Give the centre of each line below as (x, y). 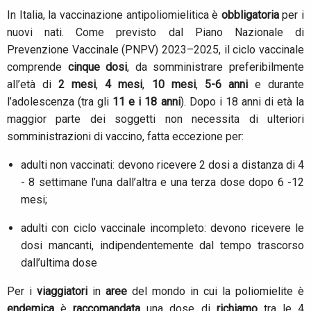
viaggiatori (65, 292)
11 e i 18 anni (146, 102)
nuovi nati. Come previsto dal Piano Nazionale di (155, 33)
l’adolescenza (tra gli (60, 102)
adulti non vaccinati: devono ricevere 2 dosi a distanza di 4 (162, 165)
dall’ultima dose (59, 263)
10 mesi (174, 85)
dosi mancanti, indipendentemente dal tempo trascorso (162, 246)
